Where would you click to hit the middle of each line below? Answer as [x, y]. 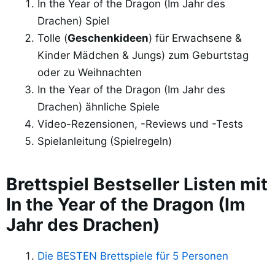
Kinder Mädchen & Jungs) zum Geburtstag [143, 56]
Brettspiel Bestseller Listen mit [137, 184]
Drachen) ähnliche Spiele [99, 107]
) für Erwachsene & [195, 38]
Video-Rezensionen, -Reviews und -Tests [140, 124]
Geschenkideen [108, 38]
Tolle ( [52, 38]
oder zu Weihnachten [90, 73]
